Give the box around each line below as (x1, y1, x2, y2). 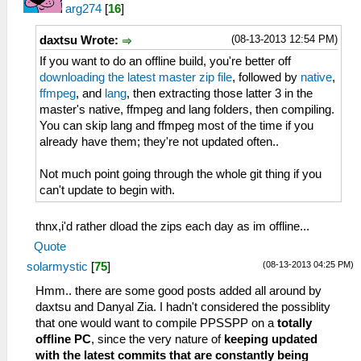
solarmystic (27, 260, 88, 274)
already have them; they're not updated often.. (39, 135, 279, 149)
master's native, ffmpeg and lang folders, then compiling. (39, 103, 334, 117)
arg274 (65, 2, 102, 15)
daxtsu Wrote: (39, 34, 122, 47)
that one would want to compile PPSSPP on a (35, 317, 277, 330)
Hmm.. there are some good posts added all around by (35, 284, 322, 298)
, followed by (232, 71, 301, 85)
